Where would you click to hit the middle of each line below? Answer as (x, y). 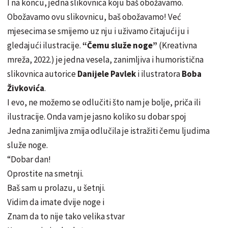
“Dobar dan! (29, 159)
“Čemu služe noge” (120, 45)
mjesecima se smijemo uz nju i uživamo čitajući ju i (98, 31)
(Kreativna (177, 45)
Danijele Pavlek (107, 74)
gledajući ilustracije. (45, 45)
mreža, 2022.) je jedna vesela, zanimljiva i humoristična (105, 59)
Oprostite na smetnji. (45, 173)
